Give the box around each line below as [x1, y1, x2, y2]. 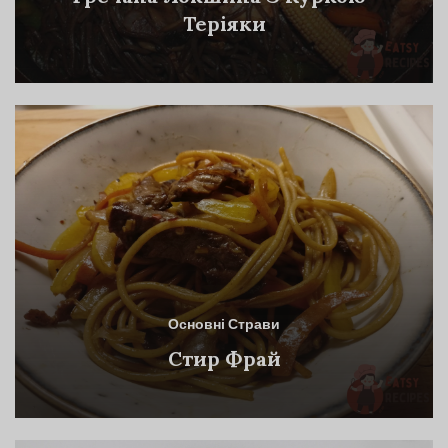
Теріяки [182, 11, 266, 37]
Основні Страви [168, 314, 280, 338]
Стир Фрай [167, 346, 281, 372]
